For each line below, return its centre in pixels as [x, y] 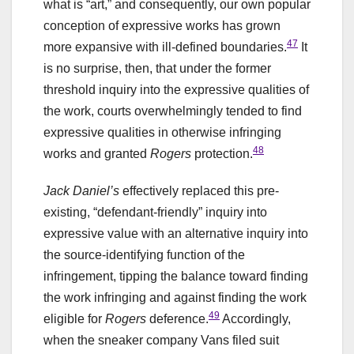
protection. [222, 153]
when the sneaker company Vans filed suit [161, 340]
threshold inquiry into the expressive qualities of [176, 89]
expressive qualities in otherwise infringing [162, 132]
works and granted [97, 153]
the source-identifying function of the [144, 254]
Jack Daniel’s [81, 190]
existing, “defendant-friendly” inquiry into [155, 212]
